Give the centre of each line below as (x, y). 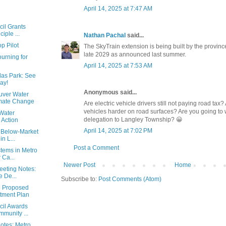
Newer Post (79, 165)
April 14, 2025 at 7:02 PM (118, 131)
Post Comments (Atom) (130, 179)
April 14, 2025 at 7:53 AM (118, 66)
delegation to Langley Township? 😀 (133, 120)
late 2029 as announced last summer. (135, 55)
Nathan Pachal (105, 36)
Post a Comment (96, 148)
